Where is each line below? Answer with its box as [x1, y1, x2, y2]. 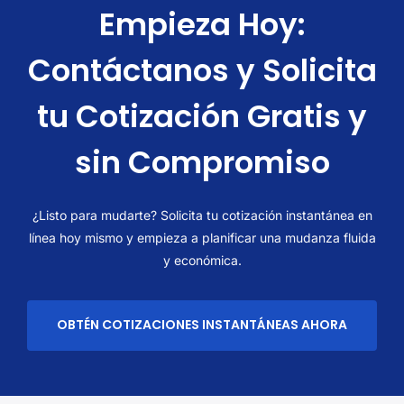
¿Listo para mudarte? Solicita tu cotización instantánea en [32, 207, 372, 223]
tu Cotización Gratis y [37, 94, 367, 138]
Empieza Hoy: [98, 2, 306, 46]
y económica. [162, 252, 242, 268]
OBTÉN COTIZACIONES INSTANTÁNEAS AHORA [57, 316, 347, 335]
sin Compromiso [74, 140, 330, 184]
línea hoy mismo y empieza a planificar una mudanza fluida [28, 229, 376, 245]
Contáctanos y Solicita [27, 48, 377, 92]
